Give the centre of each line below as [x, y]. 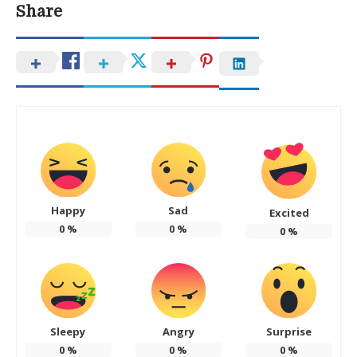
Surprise [289, 331]
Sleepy [68, 331]
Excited [289, 213]
